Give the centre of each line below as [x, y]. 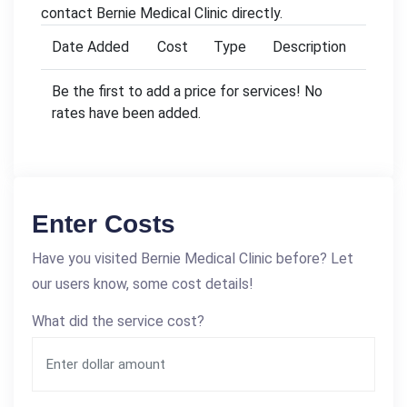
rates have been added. [126, 113]
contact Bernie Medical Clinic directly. [162, 13]
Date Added [90, 46]
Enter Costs [104, 223]
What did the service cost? [118, 321]
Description [309, 46]
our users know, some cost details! [143, 283]
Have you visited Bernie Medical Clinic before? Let [193, 258]
